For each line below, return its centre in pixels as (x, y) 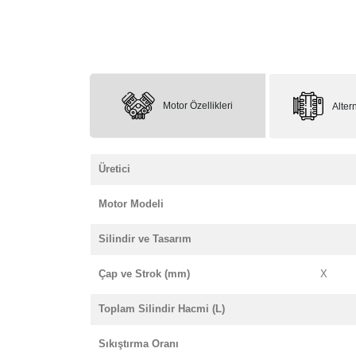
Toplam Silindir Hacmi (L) (162, 309)
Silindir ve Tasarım (145, 239)
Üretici (114, 169)
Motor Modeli (131, 204)
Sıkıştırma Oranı (139, 344)
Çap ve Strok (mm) (144, 274)
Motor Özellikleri (198, 106)
